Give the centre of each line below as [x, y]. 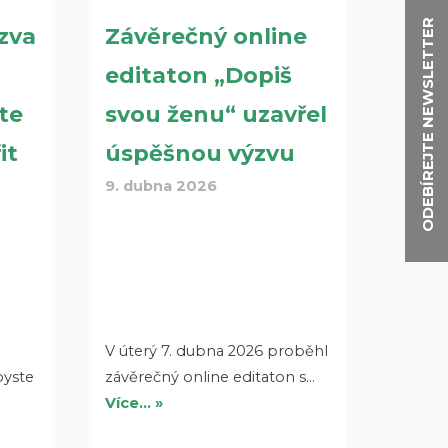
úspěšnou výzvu [199, 153]
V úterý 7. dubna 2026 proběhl [216, 350]
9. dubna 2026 [160, 185]
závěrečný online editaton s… [209, 376]
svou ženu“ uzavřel [215, 114]
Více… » [133, 402]
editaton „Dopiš [198, 75]
